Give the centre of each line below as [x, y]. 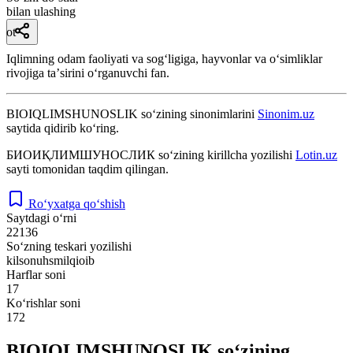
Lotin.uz [316, 154]
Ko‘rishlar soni [43, 303]
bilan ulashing [41, 11]
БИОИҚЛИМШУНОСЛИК [81, 154]
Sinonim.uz [286, 113]
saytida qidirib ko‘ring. [63, 128]
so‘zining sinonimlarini [198, 113]
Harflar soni [36, 274]
